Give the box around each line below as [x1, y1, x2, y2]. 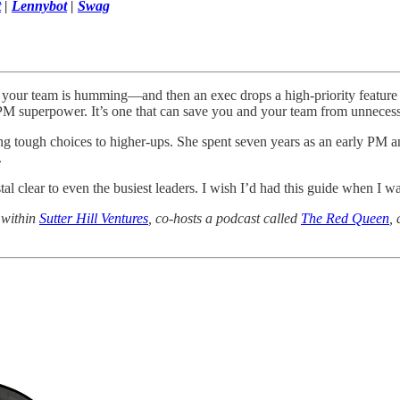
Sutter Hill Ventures [39, 210, 148, 226]
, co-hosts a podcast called [148, 210, 301, 226]
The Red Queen [301, 210, 389, 226]
